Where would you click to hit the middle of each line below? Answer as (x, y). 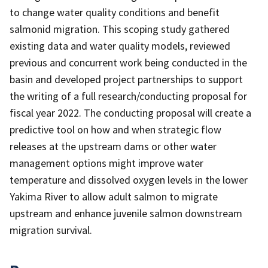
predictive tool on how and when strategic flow (115, 129)
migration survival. (51, 230)
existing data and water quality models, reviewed (120, 45)
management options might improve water (106, 163)
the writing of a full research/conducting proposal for (128, 96)
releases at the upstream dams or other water (113, 146)
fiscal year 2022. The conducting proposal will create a (130, 112)
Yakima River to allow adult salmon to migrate (114, 196)
